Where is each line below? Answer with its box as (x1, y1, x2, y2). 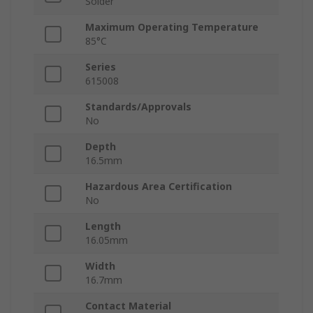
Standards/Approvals (85, 100, 191, 114)
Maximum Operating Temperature (85, 20, 259, 34)
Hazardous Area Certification (85, 180, 232, 194)
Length (85, 219, 121, 233)
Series (85, 60, 116, 74)
